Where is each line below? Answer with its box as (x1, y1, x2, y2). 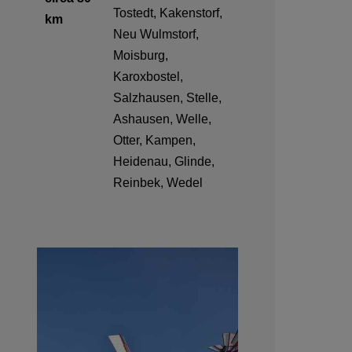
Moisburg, (113, 49, 168, 63)
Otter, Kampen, (113, 134, 196, 148)
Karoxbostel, (113, 70, 183, 84)
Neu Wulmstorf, (113, 27, 199, 42)
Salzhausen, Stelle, (113, 91, 222, 105)
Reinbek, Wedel (113, 176, 203, 190)
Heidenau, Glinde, (113, 155, 214, 169)
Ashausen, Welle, (113, 112, 211, 126)
